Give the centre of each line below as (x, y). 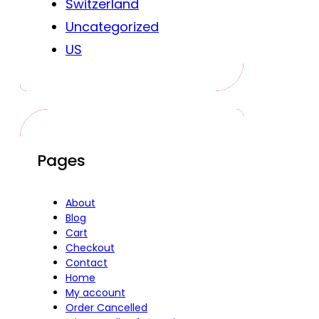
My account (95, 293)
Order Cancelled (106, 308)
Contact (87, 263)
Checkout (90, 248)
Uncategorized (112, 26)
